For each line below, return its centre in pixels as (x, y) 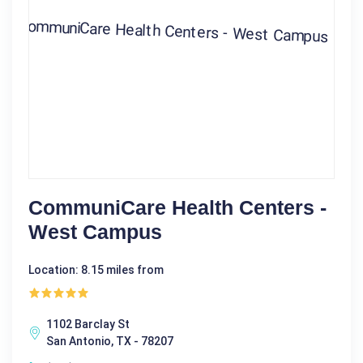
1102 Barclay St (88, 325)
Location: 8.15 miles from (96, 270)
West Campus (95, 232)
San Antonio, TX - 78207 (110, 342)
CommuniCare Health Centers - (177, 208)
